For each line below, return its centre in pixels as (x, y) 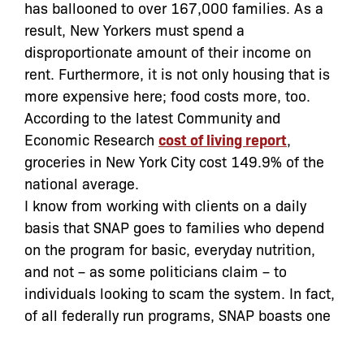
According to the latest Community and (152, 117)
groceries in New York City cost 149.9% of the (174, 160)
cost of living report (223, 139)
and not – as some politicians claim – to (156, 270)
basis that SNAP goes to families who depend (174, 226)
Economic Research (91, 139)
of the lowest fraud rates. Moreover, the (155, 336)
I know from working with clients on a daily (165, 204)
